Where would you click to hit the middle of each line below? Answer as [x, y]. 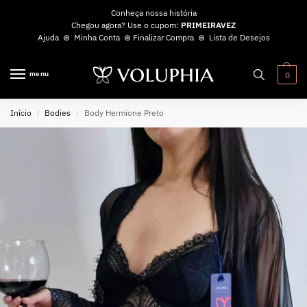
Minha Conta [97, 37]
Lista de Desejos [239, 37]
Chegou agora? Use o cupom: [126, 25]
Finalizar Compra [163, 37]
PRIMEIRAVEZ [208, 25]
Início [21, 113]
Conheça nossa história [153, 12]
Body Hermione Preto [124, 113]
